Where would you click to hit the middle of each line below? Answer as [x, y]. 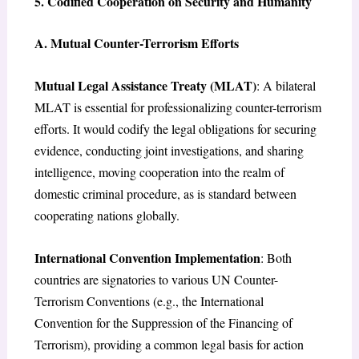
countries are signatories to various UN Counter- [156, 279]
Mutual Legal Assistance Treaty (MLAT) [145, 85]
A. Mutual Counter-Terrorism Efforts [136, 43]
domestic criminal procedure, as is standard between [165, 193]
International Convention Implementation [147, 257]
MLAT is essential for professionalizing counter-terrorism [177, 107]
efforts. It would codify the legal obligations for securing [175, 128]
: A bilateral [286, 85]
